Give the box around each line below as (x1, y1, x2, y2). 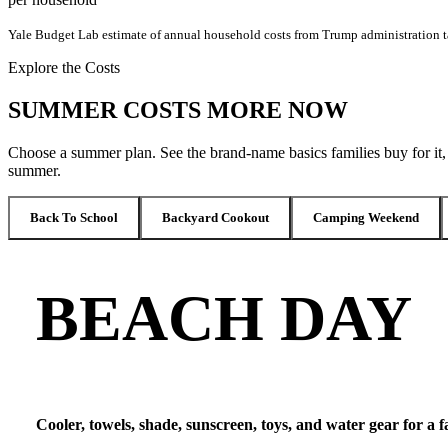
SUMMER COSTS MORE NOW (8, 97, 348, 124)
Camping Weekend (313, 210, 419, 226)
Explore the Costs (8, 59, 120, 77)
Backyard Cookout (162, 210, 269, 226)
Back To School (30, 210, 118, 226)
